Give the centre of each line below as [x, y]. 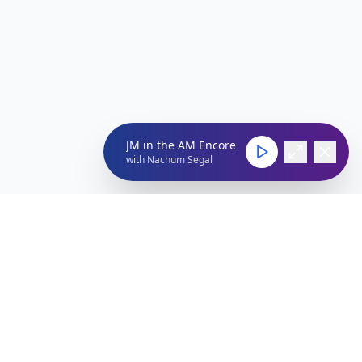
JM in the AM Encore [181, 145]
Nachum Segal [180, 160]
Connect [40, 325]
